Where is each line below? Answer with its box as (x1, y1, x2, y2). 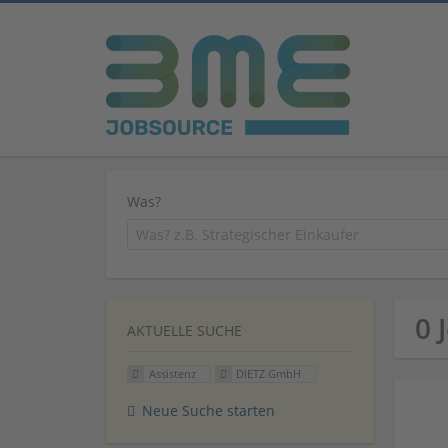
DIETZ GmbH (236, 366, 302, 381)
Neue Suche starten (142, 400, 275, 420)
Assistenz (148, 366, 196, 381)
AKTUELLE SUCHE (127, 321, 242, 340)
